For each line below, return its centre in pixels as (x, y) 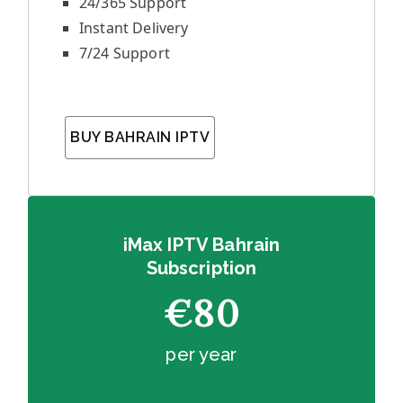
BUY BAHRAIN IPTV (140, 137)
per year (201, 354)
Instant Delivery (134, 28)
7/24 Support (125, 53)
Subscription (201, 268)
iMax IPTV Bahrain (201, 245)
